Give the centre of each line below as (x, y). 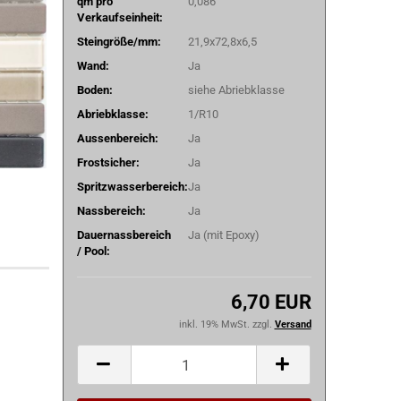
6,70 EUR (271, 302)
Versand (293, 324)
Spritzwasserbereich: (132, 186)
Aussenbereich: (117, 138)
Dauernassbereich (124, 235)
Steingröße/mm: (119, 41)
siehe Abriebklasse (236, 90)
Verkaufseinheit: (119, 17)
